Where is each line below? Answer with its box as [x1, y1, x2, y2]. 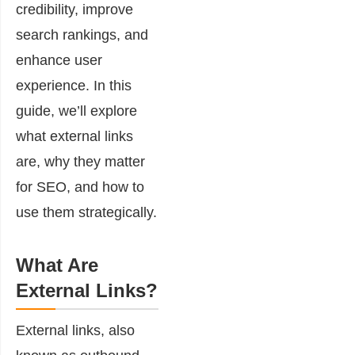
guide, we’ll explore [16, 103, 137, 119]
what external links [16, 128, 133, 144]
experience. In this [16, 78, 132, 94]
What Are [16, 254, 98, 276]
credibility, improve [16, 2, 133, 17]
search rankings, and [16, 27, 148, 43]
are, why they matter [16, 154, 145, 170]
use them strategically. [16, 204, 157, 220]
